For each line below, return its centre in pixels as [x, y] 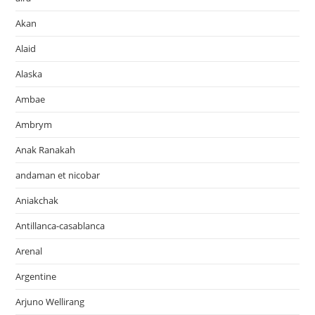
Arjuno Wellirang [50, 302]
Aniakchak [37, 201]
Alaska [29, 74]
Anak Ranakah [46, 150]
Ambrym [34, 125]
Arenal [29, 251]
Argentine [36, 277]
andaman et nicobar [58, 175]
